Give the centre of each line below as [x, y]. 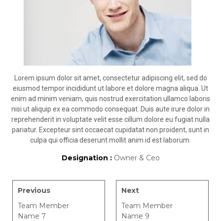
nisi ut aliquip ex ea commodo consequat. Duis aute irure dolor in [110, 109]
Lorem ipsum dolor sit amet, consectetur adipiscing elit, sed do [110, 78]
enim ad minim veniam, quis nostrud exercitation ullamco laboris [110, 99]
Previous [34, 190]
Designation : [88, 158]
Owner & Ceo [137, 158]
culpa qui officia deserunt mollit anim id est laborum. [110, 140]
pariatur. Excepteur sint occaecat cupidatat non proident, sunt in [110, 130]
